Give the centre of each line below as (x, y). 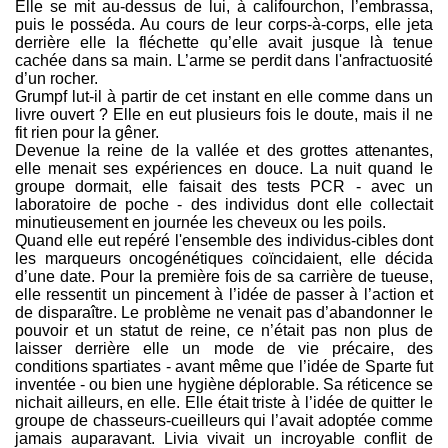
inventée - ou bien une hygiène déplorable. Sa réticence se (224, 385)
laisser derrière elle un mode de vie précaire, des (224, 349)
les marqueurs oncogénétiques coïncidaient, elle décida (224, 259)
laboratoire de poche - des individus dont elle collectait (224, 205)
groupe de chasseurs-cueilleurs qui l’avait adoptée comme (224, 421)
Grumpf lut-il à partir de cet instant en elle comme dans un (224, 97)
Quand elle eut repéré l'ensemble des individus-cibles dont (224, 241)
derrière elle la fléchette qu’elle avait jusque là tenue (224, 43)
